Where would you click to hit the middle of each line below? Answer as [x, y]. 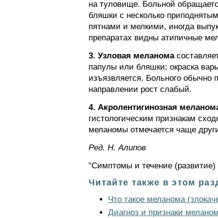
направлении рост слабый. [140, 89]
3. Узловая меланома [131, 56]
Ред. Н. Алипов [117, 148]
